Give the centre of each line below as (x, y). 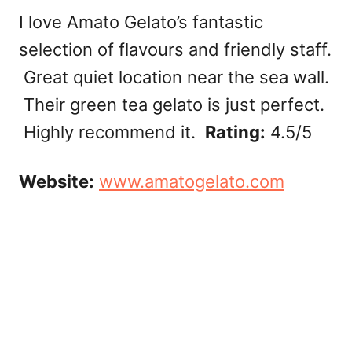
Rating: (235, 132)
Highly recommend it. (112, 132)
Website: (57, 182)
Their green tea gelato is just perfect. (172, 105)
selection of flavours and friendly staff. (175, 50)
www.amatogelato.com (192, 182)
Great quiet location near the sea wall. (174, 77)
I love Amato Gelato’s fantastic (141, 22)
